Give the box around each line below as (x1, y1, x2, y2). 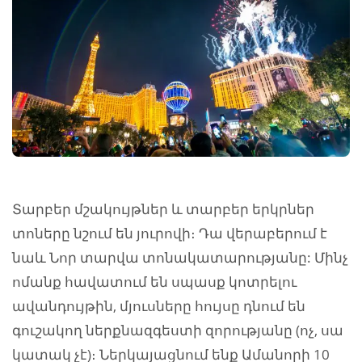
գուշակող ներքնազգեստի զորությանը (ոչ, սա (12, 321, 343, 340)
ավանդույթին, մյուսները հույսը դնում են (12, 297, 305, 316)
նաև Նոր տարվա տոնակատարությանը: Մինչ (12, 248, 348, 267)
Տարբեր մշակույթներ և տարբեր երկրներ (12, 200, 314, 219)
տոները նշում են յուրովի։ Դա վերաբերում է (12, 224, 327, 243)
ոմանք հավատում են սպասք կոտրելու (12, 272, 297, 292)
